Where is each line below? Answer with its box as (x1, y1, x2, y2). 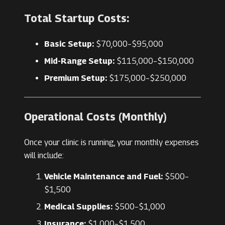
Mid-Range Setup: (44, 56, 115, 66)
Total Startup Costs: (24, 12, 129, 25)
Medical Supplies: (44, 202, 113, 212)
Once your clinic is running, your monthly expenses (24, 138, 199, 148)
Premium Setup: (44, 73, 107, 83)
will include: (24, 151, 64, 161)
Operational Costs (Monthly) (24, 110, 167, 124)
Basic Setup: (44, 39, 94, 49)
